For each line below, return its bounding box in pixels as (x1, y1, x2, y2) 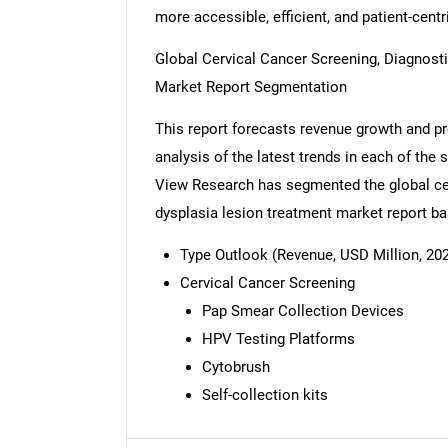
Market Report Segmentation (154, 78, 347, 97)
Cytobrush (202, 358, 271, 377)
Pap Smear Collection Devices (202, 302, 405, 321)
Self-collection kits (202, 386, 329, 405)
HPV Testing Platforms (202, 330, 356, 349)
